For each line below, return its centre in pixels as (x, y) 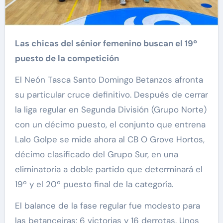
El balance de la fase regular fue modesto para (107, 206)
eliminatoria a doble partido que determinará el (109, 169)
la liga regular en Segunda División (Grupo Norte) (111, 110)
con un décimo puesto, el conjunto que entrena (110, 125)
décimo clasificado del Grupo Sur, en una (96, 155)
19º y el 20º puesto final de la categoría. (94, 184)
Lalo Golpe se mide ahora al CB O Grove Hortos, (110, 140)
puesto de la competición (67, 58)
